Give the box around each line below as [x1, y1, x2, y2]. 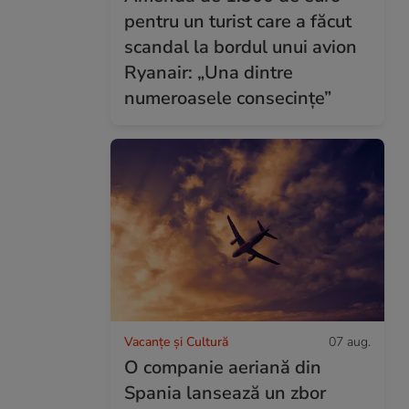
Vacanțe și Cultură [124, 332, 228, 351]
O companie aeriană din [124, 354, 321, 380]
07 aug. [329, 332, 371, 351]
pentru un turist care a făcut [124, 8, 351, 34]
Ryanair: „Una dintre [124, 59, 293, 85]
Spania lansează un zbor [124, 380, 326, 405]
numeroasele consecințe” [124, 85, 331, 110]
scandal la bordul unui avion [124, 34, 357, 59]
